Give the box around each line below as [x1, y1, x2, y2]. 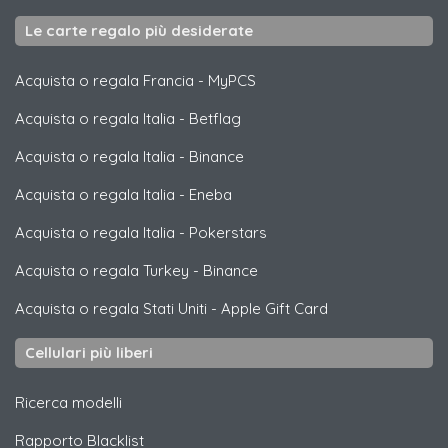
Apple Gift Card [221, 299, 328, 318]
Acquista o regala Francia [15, 71, 194, 90]
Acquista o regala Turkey [15, 261, 189, 280]
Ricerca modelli [15, 393, 122, 412]
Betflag [189, 109, 241, 128]
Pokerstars [189, 223, 267, 242]
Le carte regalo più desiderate [25, 21, 253, 40]
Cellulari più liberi [25, 343, 153, 362]
